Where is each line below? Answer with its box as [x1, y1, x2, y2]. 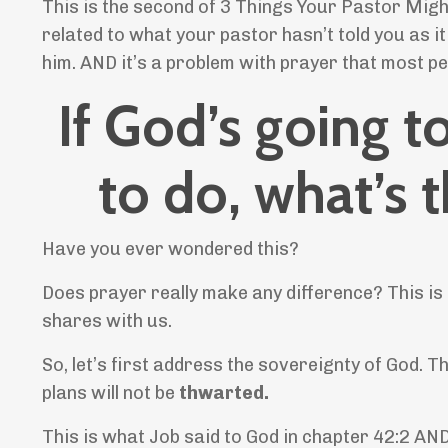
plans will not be [42, 382, 179, 405]
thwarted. [179, 382, 269, 405]
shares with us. [42, 310, 172, 333]
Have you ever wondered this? [42, 238, 299, 261]
